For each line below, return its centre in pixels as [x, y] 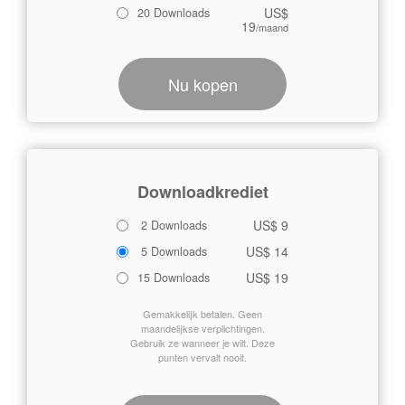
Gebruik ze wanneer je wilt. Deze [202, 343]
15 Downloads [174, 278]
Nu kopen [202, 84]
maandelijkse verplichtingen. [202, 328]
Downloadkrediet [202, 192]
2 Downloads [172, 225]
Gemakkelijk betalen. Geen [202, 314]
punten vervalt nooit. [202, 357]
